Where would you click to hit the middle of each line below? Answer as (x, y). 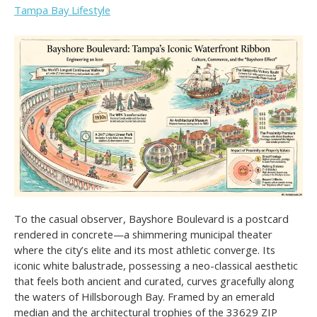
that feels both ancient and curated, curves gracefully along (154, 281)
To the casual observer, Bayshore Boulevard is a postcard (151, 219)
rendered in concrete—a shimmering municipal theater (143, 235)
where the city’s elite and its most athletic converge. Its (145, 250)
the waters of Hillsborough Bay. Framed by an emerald (144, 297)
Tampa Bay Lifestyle (62, 10)
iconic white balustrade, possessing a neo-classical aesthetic (156, 266)
